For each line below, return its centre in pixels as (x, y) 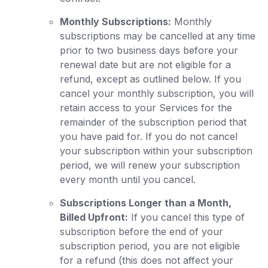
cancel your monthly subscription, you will (157, 93)
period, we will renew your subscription (150, 165)
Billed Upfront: (94, 217)
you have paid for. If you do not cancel (149, 136)
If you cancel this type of (186, 217)
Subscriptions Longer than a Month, (146, 203)
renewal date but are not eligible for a (145, 65)
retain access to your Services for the (146, 108)
